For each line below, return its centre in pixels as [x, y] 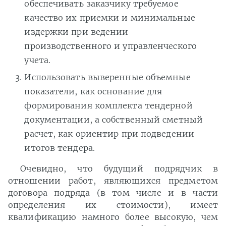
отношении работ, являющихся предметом [113, 181]
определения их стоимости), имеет [113, 205]
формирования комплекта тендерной [108, 106]
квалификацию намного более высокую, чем [113, 217]
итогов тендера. [60, 148]
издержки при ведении [76, 32]
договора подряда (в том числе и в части [113, 193]
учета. [38, 60]
